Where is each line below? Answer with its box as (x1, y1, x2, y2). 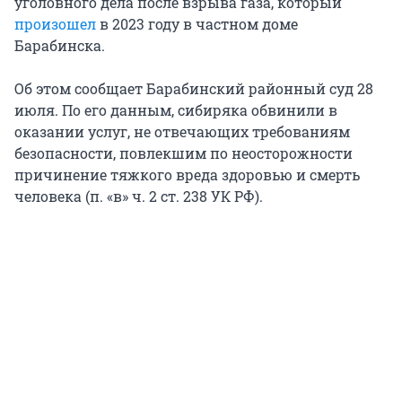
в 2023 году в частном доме (96, 14, 298, 34)
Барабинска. (14, 36, 105, 56)
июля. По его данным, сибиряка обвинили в (14, 100, 337, 120)
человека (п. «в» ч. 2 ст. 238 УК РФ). (14, 187, 263, 206)
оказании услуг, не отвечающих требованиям (14, 122, 350, 142)
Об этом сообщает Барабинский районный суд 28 (14, 79, 373, 99)
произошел (14, 14, 96, 34)
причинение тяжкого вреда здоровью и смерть (14, 165, 360, 185)
